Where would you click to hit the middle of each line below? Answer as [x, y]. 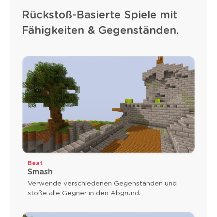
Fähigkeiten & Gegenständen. [100, 31]
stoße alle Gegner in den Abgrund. [84, 194]
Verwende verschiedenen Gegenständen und [102, 184]
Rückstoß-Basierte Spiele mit [100, 15]
